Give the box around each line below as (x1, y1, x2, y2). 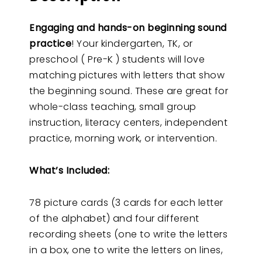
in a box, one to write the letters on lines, (29, 243, 223, 257)
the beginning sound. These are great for (29, 84, 228, 98)
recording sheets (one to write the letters (29, 227, 227, 241)
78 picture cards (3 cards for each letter (29, 195, 223, 209)
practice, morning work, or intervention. (29, 131, 217, 145)
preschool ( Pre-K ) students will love (29, 52, 205, 66)
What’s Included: (29, 163, 109, 177)
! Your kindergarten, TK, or (71, 36, 193, 50)
